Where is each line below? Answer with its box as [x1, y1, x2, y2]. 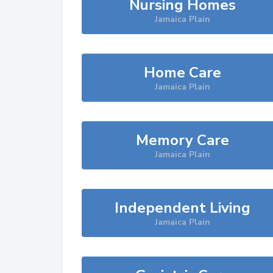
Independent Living [115, 198, 251, 218]
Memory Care [136, 130, 230, 150]
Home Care [144, 63, 222, 82]
